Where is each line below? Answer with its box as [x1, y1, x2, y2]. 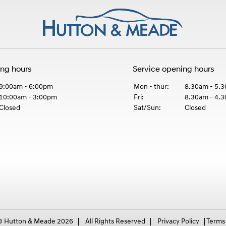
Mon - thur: [133, 83, 169, 91]
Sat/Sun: [133, 104, 161, 112]
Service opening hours [132, 66, 214, 74]
